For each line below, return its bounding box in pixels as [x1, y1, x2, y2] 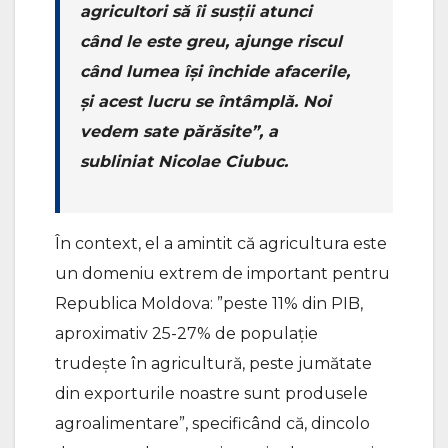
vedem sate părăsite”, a [80, 122, 278, 142]
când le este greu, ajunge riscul [80, 32, 342, 52]
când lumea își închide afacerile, [80, 62, 350, 82]
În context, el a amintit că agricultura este [55, 234, 387, 254]
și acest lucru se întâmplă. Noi [80, 92, 331, 112]
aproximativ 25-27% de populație [55, 324, 318, 344]
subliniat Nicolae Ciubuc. [80, 152, 288, 172]
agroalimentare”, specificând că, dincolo [55, 414, 370, 434]
